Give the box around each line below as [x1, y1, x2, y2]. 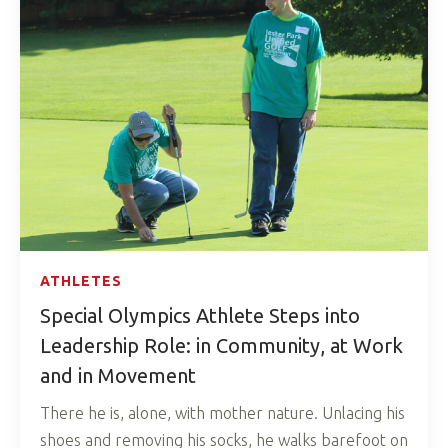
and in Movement [40, 364, 196, 388]
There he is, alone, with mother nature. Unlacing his [40, 404, 405, 423]
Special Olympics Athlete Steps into [40, 304, 360, 328]
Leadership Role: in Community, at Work [40, 334, 403, 358]
